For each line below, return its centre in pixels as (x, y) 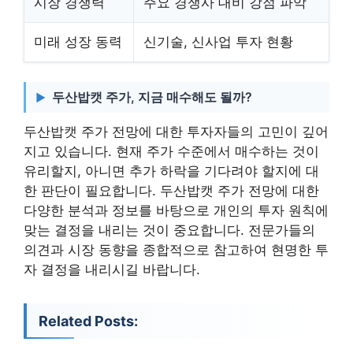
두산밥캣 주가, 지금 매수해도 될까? (152, 97)
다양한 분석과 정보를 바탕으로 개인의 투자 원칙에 (176, 210)
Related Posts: (88, 321)
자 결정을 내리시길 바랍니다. (112, 269)
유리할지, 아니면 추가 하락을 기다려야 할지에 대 (171, 171)
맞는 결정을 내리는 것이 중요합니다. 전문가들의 (169, 230)
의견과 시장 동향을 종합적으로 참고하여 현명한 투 (176, 249)
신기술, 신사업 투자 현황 (218, 41)
